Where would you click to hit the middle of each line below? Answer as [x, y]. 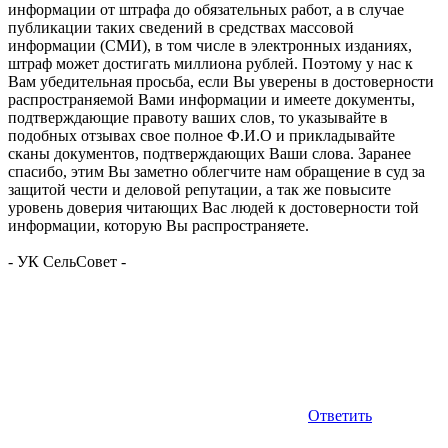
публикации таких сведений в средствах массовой [181, 27]
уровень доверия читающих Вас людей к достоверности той [213, 207]
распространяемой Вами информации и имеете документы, [211, 99]
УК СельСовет [67, 261]
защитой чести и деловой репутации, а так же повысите [199, 189]
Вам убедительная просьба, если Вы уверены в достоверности [221, 81]
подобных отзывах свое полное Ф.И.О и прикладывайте [201, 135]
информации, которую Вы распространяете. [158, 225]
